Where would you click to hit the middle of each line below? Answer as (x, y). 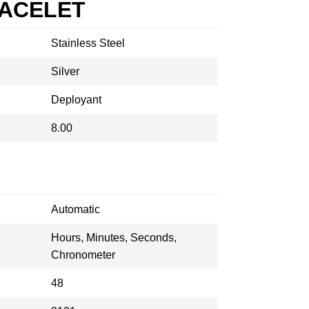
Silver (65, 71)
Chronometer (83, 255)
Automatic (76, 209)
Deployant (76, 100)
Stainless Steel (88, 43)
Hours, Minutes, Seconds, (114, 238)
